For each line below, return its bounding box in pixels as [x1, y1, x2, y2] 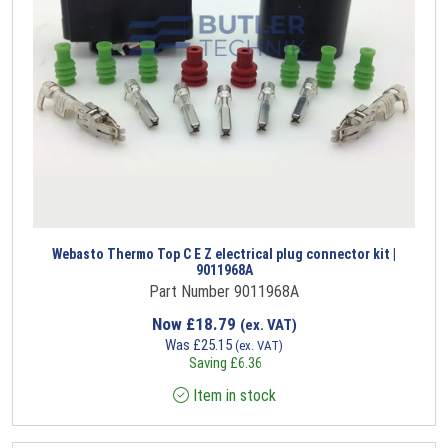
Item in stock [188, 385, 276, 405]
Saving [186, 353, 230, 372]
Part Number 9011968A [149, 281, 299, 301]
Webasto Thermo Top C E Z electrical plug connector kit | [52, 245, 396, 262]
